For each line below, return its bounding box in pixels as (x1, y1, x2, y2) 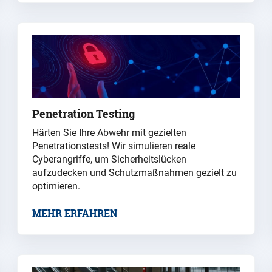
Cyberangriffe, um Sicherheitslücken (32, 153, 186, 165)
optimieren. (32, 180, 80, 192)
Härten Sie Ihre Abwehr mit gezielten (32, 126, 186, 138)
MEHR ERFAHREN (32, 206, 117, 220)
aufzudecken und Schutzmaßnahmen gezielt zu (32, 166, 237, 178)
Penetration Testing (32, 106, 135, 121)
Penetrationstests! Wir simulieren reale (32, 140, 195, 152)
